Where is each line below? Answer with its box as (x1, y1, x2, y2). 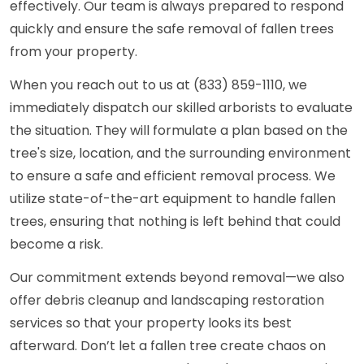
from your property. (10, 42, 137, 62)
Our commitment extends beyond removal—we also (10, 268, 344, 288)
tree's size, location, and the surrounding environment (10, 144, 351, 163)
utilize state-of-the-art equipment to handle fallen (10, 189, 336, 209)
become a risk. (10, 235, 103, 254)
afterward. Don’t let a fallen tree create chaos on (10, 336, 326, 356)
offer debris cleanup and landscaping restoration (10, 291, 324, 310)
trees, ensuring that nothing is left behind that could (10, 212, 340, 232)
